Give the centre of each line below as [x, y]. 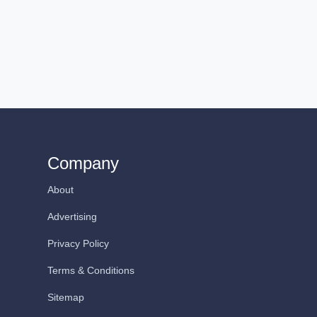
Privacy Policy [78, 243]
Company [83, 163]
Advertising [72, 217]
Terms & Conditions [91, 270]
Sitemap [66, 297]
